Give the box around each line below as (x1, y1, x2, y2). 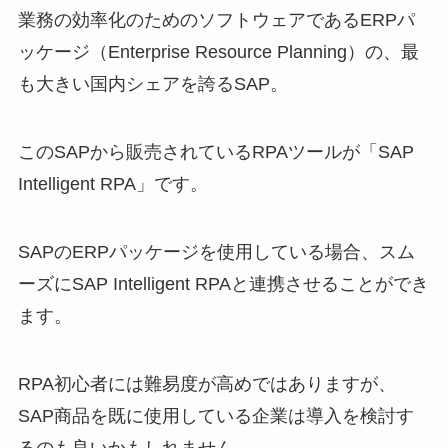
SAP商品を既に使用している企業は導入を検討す (17, 405, 414, 426)
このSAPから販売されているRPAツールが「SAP (17, 142, 414, 163)
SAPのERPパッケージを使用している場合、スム (17, 242, 415, 263)
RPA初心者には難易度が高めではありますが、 (17, 373, 396, 394)
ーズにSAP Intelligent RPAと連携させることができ (17, 274, 429, 295)
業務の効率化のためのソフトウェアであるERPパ (17, 10, 415, 31)
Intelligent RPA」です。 (17, 174, 208, 195)
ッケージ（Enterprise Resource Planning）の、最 (17, 42, 419, 63)
